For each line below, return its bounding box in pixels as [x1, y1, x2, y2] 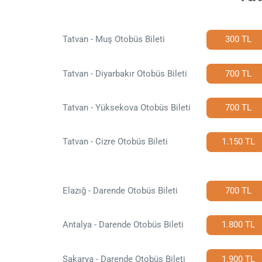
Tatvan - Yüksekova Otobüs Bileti [62, 102, 191, 113]
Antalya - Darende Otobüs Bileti [62, 219, 184, 230]
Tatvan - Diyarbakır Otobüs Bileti [62, 68, 187, 79]
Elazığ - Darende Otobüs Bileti [62, 185, 178, 196]
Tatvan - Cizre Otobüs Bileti [62, 136, 168, 147]
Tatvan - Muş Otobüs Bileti [62, 34, 165, 45]
